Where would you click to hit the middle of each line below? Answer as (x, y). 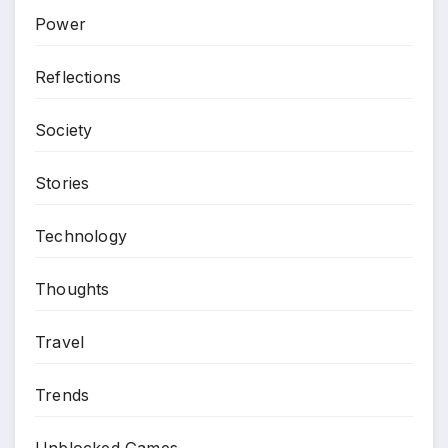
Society (64, 129)
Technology (81, 235)
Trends (62, 394)
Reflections (78, 76)
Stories (62, 182)
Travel (60, 341)
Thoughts (72, 288)
